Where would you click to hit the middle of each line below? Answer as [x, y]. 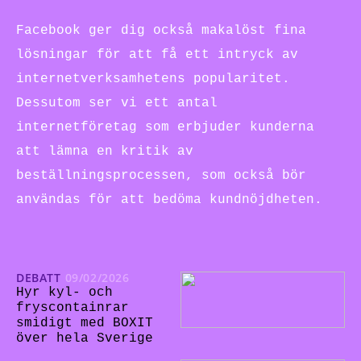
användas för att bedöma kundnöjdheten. [169, 199]
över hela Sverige [85, 339]
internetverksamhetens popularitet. [153, 79]
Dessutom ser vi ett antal [117, 103]
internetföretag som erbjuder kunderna [165, 127]
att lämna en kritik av [105, 151]
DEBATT [39, 277]
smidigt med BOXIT [85, 324]
